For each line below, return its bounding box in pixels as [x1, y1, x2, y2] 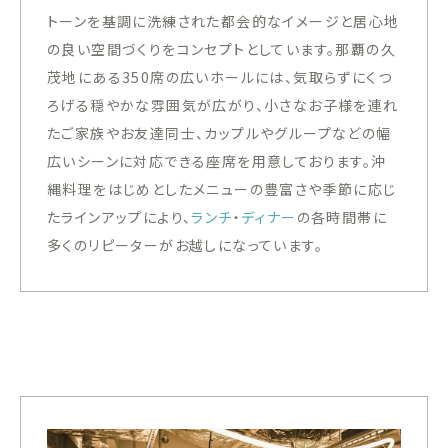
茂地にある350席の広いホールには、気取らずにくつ [47, 67, 392, 88]
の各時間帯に [296, 207, 388, 228]
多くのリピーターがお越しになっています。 [47, 235, 323, 256]
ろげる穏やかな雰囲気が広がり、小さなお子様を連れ [47, 95, 399, 116]
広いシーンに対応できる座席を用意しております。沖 [47, 151, 387, 172]
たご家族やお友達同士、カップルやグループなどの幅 [47, 123, 392, 144]
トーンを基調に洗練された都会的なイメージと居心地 [47, 11, 400, 32]
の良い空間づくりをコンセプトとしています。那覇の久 [47, 39, 396, 60]
